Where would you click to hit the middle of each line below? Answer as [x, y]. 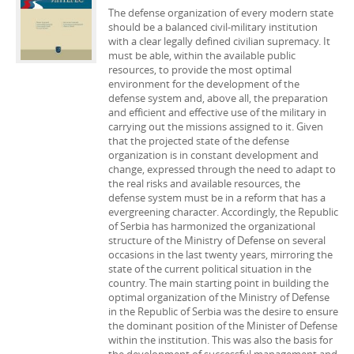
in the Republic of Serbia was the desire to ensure [223, 311]
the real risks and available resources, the [204, 183]
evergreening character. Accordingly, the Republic [223, 212]
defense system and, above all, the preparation [218, 98]
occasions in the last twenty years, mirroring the [220, 254]
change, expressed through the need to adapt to [222, 169]
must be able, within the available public [202, 55]
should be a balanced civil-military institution [213, 27]
